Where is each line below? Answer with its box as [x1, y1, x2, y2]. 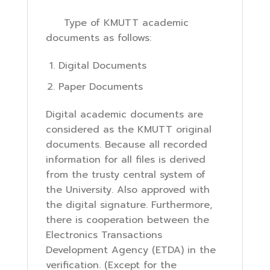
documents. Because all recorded [46, 137, 207, 152]
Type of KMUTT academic [46, 16, 189, 31]
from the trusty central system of [46, 167, 206, 182]
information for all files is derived [46, 152, 206, 167]
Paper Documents [58, 79, 143, 94]
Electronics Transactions [46, 227, 162, 242]
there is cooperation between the [46, 212, 209, 227]
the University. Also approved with [46, 182, 210, 197]
